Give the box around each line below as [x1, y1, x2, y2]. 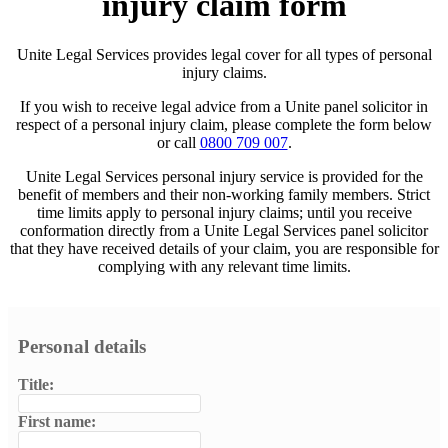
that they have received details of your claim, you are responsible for [9, 239, 439, 257]
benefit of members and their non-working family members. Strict [18, 185, 430, 203]
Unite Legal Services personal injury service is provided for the [25, 167, 423, 185]
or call [156, 133, 200, 151]
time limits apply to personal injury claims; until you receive [36, 203, 412, 221]
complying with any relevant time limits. [97, 257, 351, 275]
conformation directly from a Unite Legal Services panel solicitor [20, 221, 428, 239]
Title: [18, 376, 54, 394]
